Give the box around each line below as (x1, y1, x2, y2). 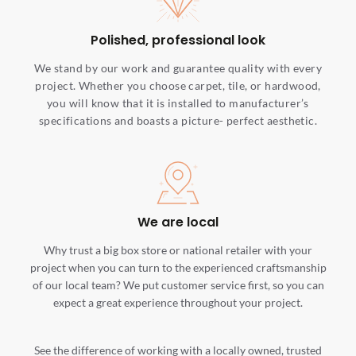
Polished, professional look (91, 31, 265, 50)
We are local (137, 213, 219, 232)
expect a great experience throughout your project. (53, 295, 303, 309)
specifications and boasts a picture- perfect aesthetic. (39, 113, 317, 127)
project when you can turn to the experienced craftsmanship (29, 260, 327, 274)
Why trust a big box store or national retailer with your (44, 242, 312, 257)
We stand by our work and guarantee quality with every (33, 60, 323, 75)
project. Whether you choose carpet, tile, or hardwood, (35, 78, 321, 92)
